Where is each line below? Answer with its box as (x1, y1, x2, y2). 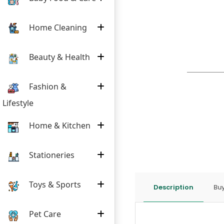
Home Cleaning (27, 21, 87, 33)
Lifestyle (2, 97, 33, 108)
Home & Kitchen (27, 119, 90, 131)
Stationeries (27, 149, 74, 160)
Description (153, 182, 193, 192)
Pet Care (27, 208, 61, 219)
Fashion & (27, 80, 66, 92)
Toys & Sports (27, 178, 81, 190)
